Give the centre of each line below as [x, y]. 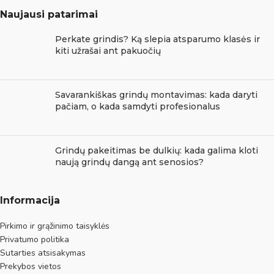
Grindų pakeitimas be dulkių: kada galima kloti [157, 150]
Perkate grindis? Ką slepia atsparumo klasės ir [157, 39]
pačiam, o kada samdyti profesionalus [138, 106]
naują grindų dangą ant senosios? [129, 162]
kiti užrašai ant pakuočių [108, 50]
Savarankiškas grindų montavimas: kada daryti [156, 94]
